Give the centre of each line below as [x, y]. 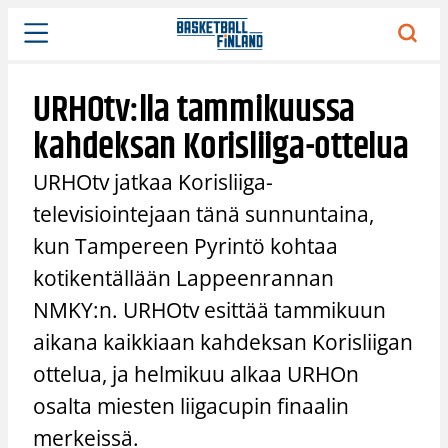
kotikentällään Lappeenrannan [184, 277]
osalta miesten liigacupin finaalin [191, 405]
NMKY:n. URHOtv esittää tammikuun [210, 309]
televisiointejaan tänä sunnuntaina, [204, 213]
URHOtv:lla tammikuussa [194, 110]
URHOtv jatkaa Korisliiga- [153, 181]
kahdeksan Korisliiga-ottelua [221, 147]
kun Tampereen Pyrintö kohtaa [186, 245]
